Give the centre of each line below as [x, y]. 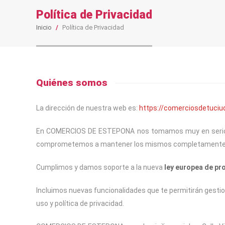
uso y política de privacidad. [80, 203]
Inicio [44, 27]
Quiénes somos [72, 83]
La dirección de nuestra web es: [88, 108]
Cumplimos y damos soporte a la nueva [100, 167]
